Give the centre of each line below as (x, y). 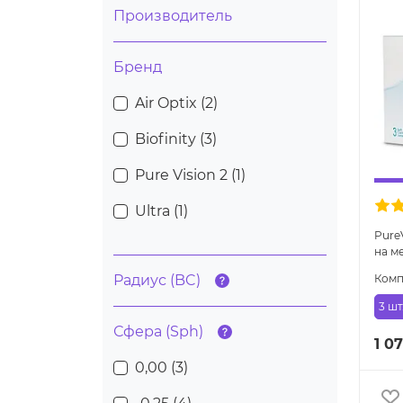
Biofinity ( (170, 139)
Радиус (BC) (157, 281)
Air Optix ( (170, 103)
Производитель (173, 16)
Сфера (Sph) (158, 332)
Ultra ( (157, 211)
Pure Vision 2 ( (185, 175)
